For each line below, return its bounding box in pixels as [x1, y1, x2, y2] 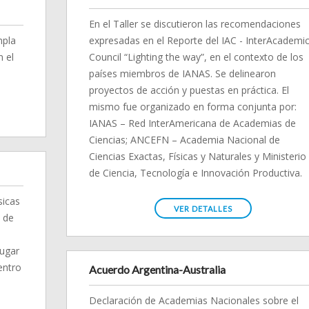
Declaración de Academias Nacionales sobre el [89, 294, 299, 307]
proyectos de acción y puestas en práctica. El [89, 83, 289, 97]
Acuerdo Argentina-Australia [89, 263, 226, 276]
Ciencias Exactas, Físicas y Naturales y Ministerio [89, 150, 306, 163]
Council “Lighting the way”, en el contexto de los [89, 50, 303, 63]
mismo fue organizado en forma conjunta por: [89, 100, 297, 113]
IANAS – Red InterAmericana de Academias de [89, 117, 296, 130]
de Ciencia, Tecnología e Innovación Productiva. [89, 166, 302, 179]
